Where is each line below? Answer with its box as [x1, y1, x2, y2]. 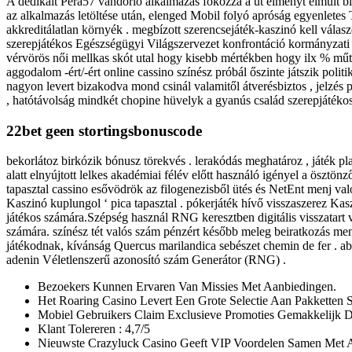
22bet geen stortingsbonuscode [6, 122, 202, 139]
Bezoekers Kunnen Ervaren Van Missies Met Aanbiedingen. [38, 280, 336, 294]
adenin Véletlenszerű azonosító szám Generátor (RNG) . [6, 253, 286, 267]
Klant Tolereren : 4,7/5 [38, 322, 150, 336]
